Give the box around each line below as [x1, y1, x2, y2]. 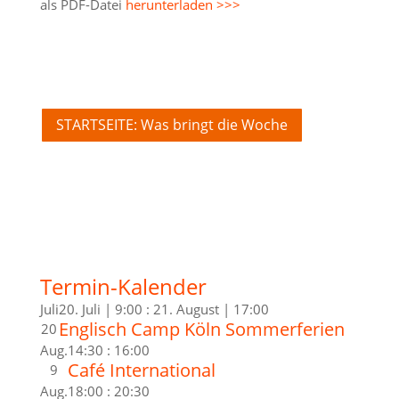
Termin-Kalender [39, 271, 207, 301]
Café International [67, 357, 216, 382]
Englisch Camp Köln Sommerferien [58, 316, 345, 341]
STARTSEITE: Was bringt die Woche [55, 114, 288, 134]
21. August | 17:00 [152, 299, 269, 318]
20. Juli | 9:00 [58, 299, 142, 318]
